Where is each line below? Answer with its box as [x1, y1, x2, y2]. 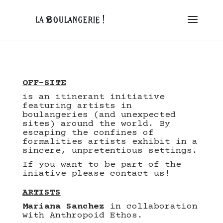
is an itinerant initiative [22, 92, 165, 102]
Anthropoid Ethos [49, 211, 137, 221]
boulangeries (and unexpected [22, 110, 176, 120]
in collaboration [110, 202, 198, 212]
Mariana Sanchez [22, 202, 105, 212]
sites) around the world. [22, 119, 159, 129]
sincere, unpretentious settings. [22, 146, 198, 156]
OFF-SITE [22, 78, 66, 88]
